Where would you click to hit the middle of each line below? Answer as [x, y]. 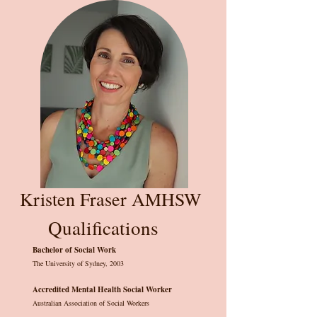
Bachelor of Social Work [74, 250]
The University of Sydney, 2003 [78, 263]
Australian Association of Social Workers [91, 303]
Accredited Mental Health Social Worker [102, 289]
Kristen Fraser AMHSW [111, 199]
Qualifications [103, 228]
